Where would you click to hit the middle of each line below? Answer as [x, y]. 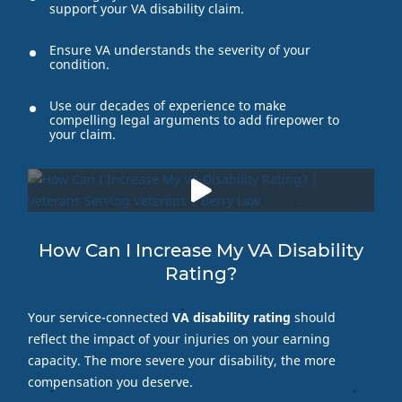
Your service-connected [100, 317]
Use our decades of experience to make [167, 105]
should [313, 317]
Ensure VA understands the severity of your [179, 49]
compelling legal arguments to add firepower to [194, 119]
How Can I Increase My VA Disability [201, 250]
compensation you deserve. [110, 381]
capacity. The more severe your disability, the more [181, 360]
